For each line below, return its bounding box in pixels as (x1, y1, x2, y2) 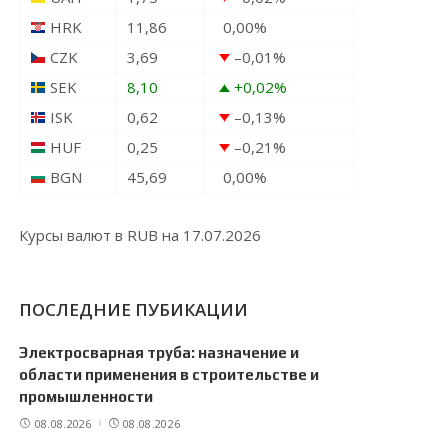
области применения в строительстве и (19, 366, 320, 383)
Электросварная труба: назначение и (19, 344, 300, 361)
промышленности (19, 388, 154, 405)
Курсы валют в (19, 225, 128, 245)
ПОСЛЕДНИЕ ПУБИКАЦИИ (19, 298, 249, 321)
